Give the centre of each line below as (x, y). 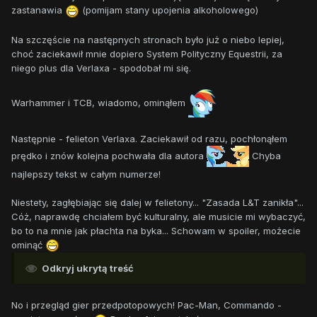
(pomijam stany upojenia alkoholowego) (169, 10)
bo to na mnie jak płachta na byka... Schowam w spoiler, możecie (156, 230)
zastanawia (38, 10)
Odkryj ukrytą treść (88, 269)
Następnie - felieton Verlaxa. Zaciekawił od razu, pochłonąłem (149, 138)
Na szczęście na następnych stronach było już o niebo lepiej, (148, 39)
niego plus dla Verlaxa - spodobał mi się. (101, 68)
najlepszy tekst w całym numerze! (86, 174)
